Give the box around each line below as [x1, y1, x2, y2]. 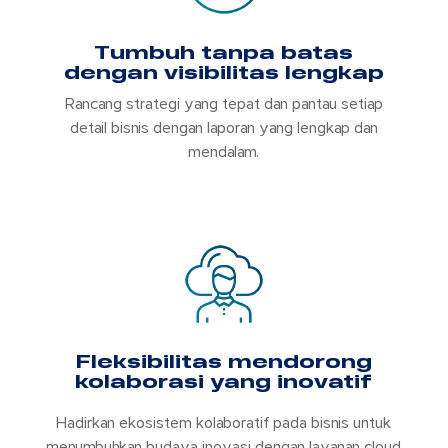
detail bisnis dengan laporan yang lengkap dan [69, 118, 378, 139]
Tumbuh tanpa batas [94, 41, 354, 64]
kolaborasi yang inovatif [75, 370, 373, 393]
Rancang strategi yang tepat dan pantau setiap [64, 94, 383, 115]
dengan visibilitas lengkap [63, 61, 384, 84]
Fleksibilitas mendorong [75, 350, 373, 373]
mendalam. [188, 142, 260, 163]
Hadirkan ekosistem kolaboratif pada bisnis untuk [56, 413, 392, 434]
